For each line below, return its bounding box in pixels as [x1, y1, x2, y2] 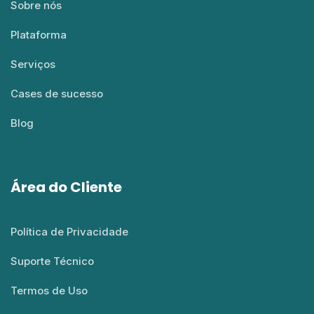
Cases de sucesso [11, 87, 103, 101]
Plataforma [11, 28, 67, 42]
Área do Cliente [11, 177, 122, 198]
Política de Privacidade [11, 225, 128, 239]
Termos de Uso [11, 284, 88, 298]
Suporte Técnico [11, 254, 94, 268]
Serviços [11, 57, 55, 71]
